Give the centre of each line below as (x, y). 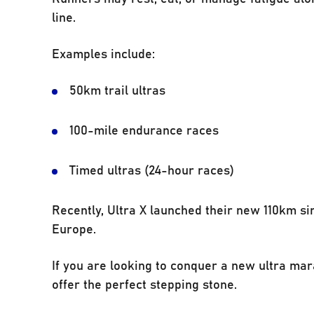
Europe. (76, 228)
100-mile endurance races (145, 129)
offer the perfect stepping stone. (145, 284)
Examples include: (105, 53)
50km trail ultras (119, 89)
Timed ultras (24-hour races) (153, 169)
